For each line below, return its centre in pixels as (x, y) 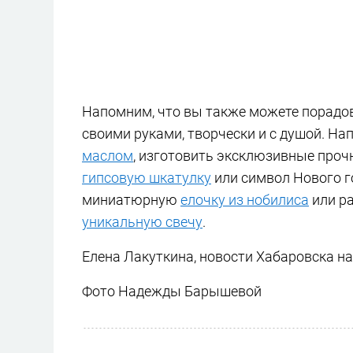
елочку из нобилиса (245, 199)
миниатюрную (131, 199)
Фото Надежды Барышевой (172, 291)
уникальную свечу (142, 221)
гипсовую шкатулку (147, 177)
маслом (108, 155)
